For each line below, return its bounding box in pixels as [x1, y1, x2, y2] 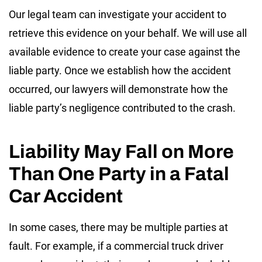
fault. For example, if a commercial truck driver [9, 239, 223, 252]
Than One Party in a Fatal [9, 163, 229, 184]
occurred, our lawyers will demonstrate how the [9, 82, 228, 95]
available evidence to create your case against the [9, 45, 240, 58]
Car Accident [9, 185, 123, 206]
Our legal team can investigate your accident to [9, 8, 226, 20]
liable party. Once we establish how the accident [9, 64, 231, 77]
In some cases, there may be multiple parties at [9, 220, 228, 233]
